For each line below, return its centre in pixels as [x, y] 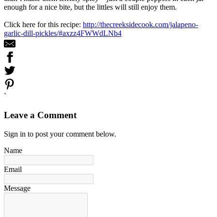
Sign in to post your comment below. [60, 134]
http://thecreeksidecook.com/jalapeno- [140, 25]
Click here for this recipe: [43, 25]
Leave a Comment [40, 115]
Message [17, 188]
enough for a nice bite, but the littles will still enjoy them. [90, 7]
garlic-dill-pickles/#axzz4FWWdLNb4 [63, 33]
